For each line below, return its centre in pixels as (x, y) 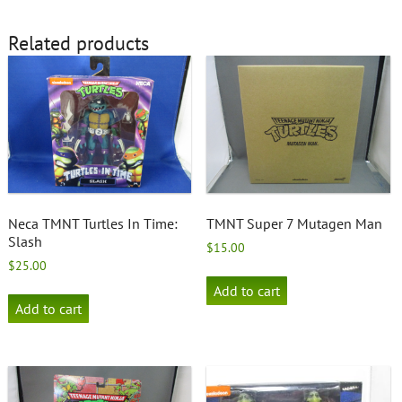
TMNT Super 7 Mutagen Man (295, 224)
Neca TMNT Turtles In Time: (92, 224)
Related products (78, 44)
